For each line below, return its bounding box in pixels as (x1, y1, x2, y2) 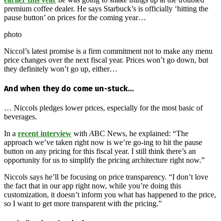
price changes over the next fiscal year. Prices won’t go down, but (4, 55, 208, 64)
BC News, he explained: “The (94, 129, 188, 138)
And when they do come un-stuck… (4, 84, 134, 94)
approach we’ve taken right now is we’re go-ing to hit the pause (4, 138, 202, 147)
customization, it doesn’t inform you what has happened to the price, (4, 190, 216, 199)
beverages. (4, 112, 37, 121)
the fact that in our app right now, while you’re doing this (4, 182, 181, 190)
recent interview (18, 129, 72, 138)
